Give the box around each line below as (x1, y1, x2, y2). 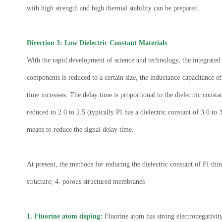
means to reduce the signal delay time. (26, 125, 134, 133)
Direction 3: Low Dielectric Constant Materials (26, 39, 167, 47)
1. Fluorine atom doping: (26, 212, 103, 220)
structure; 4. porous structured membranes (26, 177, 145, 185)
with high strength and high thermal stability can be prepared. (26, 4, 200, 12)
